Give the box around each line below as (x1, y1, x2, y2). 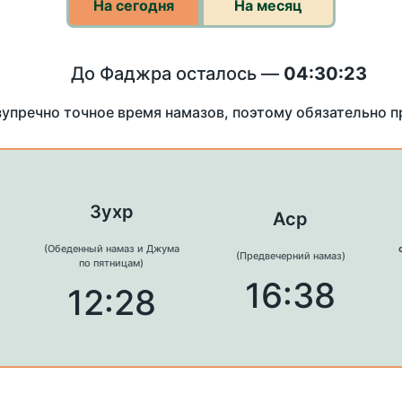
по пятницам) (79, 257, 144, 270)
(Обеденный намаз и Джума (43, 242, 179, 256)
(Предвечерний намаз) (235, 249, 345, 263)
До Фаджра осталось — (71, 63, 284, 84)
